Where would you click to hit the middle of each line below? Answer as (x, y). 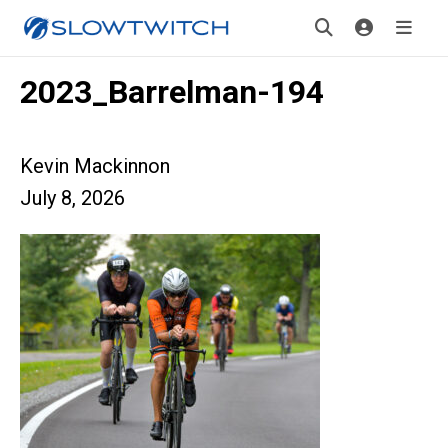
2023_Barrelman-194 (172, 92)
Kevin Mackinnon (95, 166)
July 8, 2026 (72, 198)
